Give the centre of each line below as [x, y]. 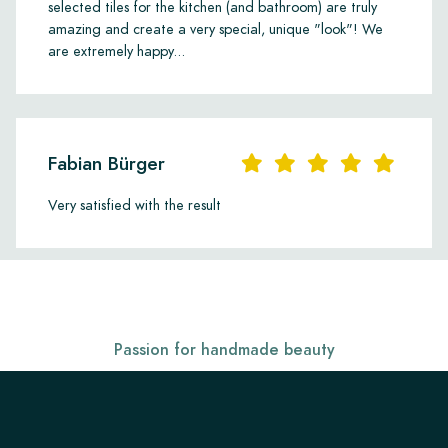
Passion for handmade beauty [224, 349]
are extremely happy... [116, 50]
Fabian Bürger [106, 163]
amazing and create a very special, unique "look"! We [215, 28]
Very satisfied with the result [134, 204]
